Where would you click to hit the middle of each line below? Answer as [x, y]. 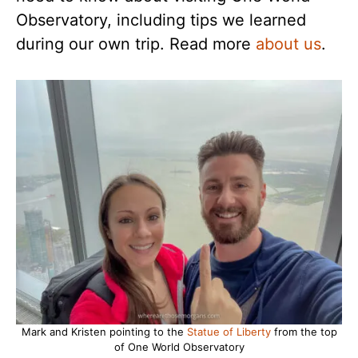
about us [288, 44]
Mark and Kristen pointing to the [104, 332]
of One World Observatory [179, 347]
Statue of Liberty [229, 332]
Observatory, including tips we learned [161, 20]
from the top [304, 332]
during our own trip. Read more [136, 44]
